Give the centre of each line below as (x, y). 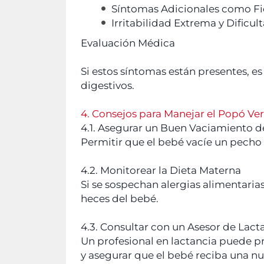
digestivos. (108, 85)
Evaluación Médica (128, 43)
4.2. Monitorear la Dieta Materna (161, 170)
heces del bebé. (120, 198)
